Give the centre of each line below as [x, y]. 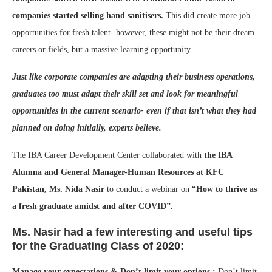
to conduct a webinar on [148, 189]
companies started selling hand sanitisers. [88, 16]
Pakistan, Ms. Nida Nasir [58, 189]
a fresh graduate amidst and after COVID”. [93, 206]
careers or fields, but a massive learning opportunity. [102, 50]
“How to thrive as [224, 189]
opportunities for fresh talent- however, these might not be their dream [133, 33]
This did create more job [207, 16]
